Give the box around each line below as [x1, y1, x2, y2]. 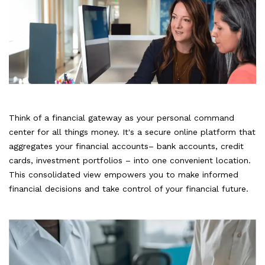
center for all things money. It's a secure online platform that [9, 127, 256, 137]
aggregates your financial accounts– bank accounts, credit [9, 141, 244, 151]
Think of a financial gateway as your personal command [9, 112, 234, 122]
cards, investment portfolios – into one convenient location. [9, 155, 251, 165]
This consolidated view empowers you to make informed [9, 169, 238, 179]
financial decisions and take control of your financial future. [9, 183, 248, 193]
